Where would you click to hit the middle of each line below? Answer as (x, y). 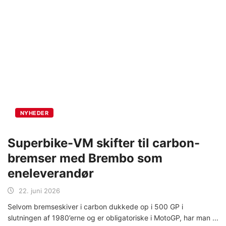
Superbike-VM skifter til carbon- (104, 143)
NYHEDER (35, 113)
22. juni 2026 (39, 191)
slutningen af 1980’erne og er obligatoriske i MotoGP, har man (110, 218)
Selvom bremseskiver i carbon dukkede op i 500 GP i (95, 207)
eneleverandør (51, 174)
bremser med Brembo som (85, 158)
